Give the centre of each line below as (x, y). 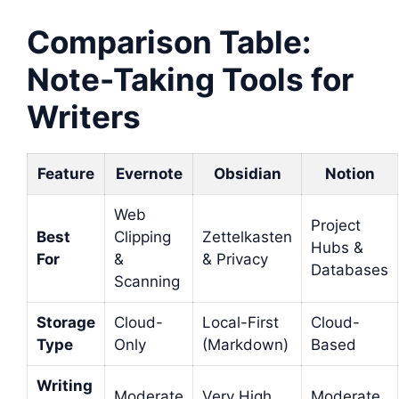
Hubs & (337, 247)
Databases (350, 269)
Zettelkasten (247, 236)
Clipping (142, 236)
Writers (84, 116)
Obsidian (247, 173)
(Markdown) (245, 344)
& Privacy (235, 259)
